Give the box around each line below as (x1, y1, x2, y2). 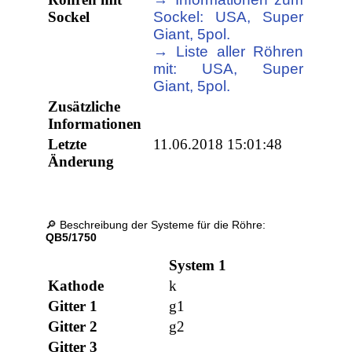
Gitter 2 (48, 318, 98, 335)
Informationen (48, 115, 142, 133)
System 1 (169, 257, 227, 274)
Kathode (48, 277, 104, 295)
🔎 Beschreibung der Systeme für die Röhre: (46, 218, 266, 232)
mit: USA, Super (153, 60, 304, 78)
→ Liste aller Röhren (153, 43, 304, 60)
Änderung (48, 153, 115, 170)
